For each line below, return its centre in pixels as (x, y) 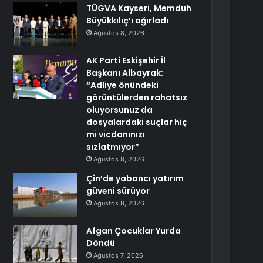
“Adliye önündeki (123, 85)
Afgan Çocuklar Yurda (134, 231)
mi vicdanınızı (116, 134)
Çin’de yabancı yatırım (135, 178)
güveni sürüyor (118, 191)
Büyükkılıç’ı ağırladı (128, 21)
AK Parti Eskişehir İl (126, 60)
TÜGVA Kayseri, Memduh (139, 8)
